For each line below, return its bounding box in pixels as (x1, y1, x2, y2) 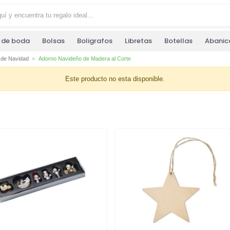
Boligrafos (77, 36, 112, 46)
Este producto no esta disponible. (65, 74, 165, 83)
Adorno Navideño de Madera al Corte (38, 55, 131, 62)
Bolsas (42, 36, 65, 46)
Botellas (164, 36, 193, 46)
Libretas (125, 36, 152, 46)
